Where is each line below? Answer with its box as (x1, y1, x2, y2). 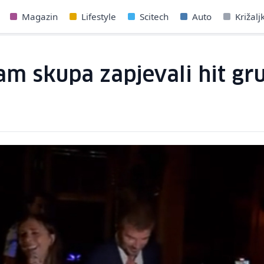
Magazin (21, 11, 58, 22)
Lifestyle (81, 11, 116, 22)
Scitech (139, 11, 169, 22)
